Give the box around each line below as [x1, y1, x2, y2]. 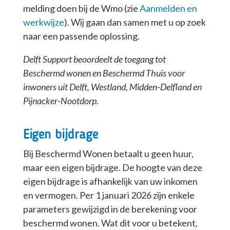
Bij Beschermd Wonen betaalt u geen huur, [23, 148, 194, 160]
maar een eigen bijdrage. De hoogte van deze [23, 162, 202, 174]
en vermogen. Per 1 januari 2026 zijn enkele [23, 189, 195, 201]
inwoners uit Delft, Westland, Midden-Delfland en [23, 81, 202, 93]
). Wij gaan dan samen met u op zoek [64, 16, 206, 28]
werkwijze [23, 16, 64, 28]
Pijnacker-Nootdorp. [23, 95, 99, 107]
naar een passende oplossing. [23, 30, 140, 42]
